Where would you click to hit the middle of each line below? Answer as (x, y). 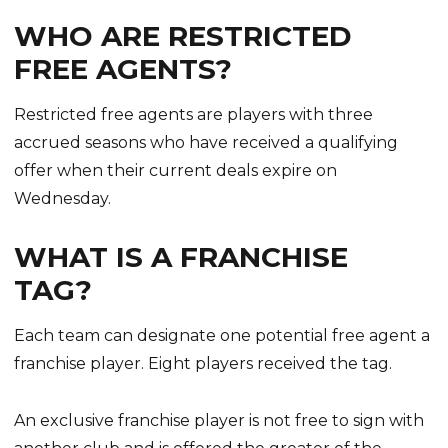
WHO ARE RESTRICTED (183, 36)
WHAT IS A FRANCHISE (181, 257)
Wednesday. (63, 198)
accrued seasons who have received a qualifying (206, 142)
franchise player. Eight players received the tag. (203, 363)
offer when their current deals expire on (176, 170)
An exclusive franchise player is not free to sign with (219, 420)
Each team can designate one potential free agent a (222, 335)
